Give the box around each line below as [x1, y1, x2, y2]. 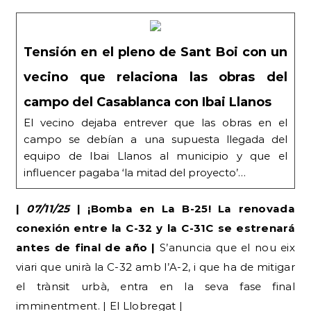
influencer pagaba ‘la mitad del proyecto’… [24, 166, 246, 180]
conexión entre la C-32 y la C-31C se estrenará [16, 221, 295, 235]
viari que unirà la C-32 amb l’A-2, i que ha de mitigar [16, 260, 295, 274]
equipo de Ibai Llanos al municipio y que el [24, 149, 287, 163]
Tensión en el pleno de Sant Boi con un [24, 44, 287, 60]
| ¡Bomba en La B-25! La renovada [69, 202, 295, 216]
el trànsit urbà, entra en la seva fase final [16, 280, 295, 294]
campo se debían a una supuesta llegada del [24, 133, 287, 146]
